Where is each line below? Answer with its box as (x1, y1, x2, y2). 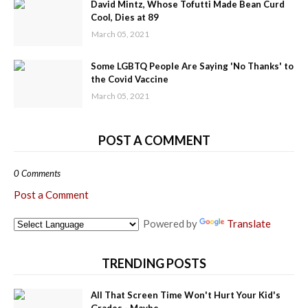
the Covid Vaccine (91, 74, 168, 85)
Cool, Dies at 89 (91, 12, 159, 23)
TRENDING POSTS (102, 256, 206, 272)
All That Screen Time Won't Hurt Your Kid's (91, 289, 280, 301)
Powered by (139, 217, 199, 230)
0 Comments (14, 168, 60, 179)
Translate (227, 217, 271, 230)
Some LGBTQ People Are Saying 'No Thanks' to (91, 60, 294, 72)
